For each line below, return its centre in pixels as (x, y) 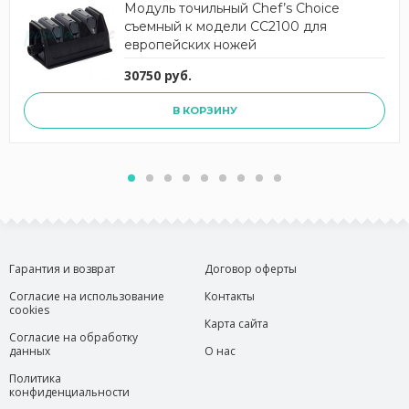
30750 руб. (158, 75)
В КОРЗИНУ (204, 110)
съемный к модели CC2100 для (225, 26)
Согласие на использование (87, 296)
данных (30, 351)
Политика (35, 378)
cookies (29, 310)
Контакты (230, 296)
